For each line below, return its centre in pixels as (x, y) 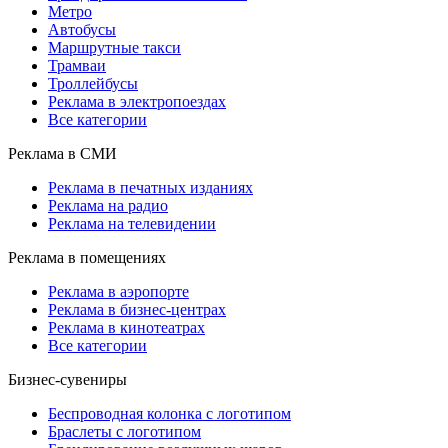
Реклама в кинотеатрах (126, 327)
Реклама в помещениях (87, 257)
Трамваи (77, 65)
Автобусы (82, 29)
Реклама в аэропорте (118, 291)
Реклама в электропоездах (137, 101)
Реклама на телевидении (132, 223)
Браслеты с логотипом (124, 431)
